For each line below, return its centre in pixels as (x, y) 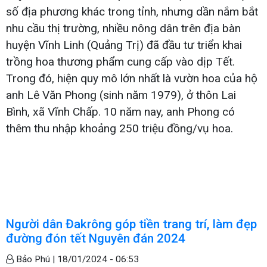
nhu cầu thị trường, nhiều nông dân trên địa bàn (123, 28)
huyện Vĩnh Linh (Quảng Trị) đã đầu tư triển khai (124, 45)
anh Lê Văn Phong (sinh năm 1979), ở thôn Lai (121, 95)
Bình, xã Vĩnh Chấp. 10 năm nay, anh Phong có (120, 111)
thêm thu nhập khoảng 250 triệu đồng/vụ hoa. (119, 128)
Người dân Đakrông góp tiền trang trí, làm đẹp (131, 224)
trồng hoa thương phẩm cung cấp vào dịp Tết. (120, 61)
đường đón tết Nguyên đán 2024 (96, 238)
